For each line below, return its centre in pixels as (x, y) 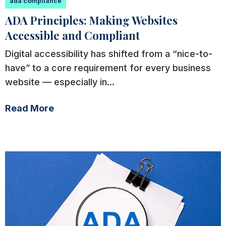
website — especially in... (60, 82)
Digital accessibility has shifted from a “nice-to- (109, 54)
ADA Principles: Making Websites (91, 20)
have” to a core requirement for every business (108, 68)
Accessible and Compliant (72, 36)
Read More (30, 108)
